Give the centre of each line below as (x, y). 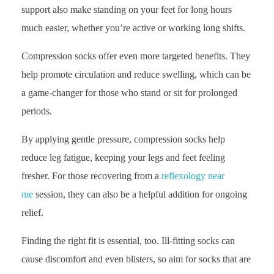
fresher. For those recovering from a (91, 176)
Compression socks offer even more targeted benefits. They (136, 56)
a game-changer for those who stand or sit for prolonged (129, 93)
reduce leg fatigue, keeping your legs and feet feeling (123, 158)
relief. (32, 213)
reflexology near (193, 176)
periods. (37, 111)
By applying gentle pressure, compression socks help (123, 139)
